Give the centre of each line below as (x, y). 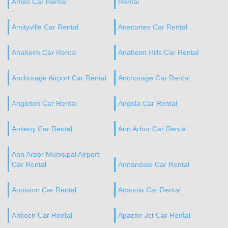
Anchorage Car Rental (154, 78)
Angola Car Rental (147, 103)
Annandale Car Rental (153, 164)
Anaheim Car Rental (44, 52)
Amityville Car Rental (45, 27)
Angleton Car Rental (44, 103)
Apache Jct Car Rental (154, 215)
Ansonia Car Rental (149, 190)
